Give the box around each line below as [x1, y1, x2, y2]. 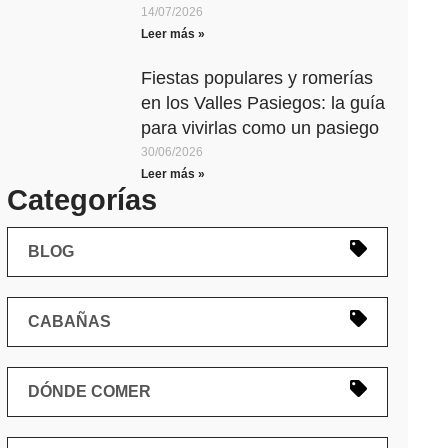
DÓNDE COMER [27, 383, 151, 400]
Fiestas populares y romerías [141, 68, 374, 88]
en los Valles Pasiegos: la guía [141, 93, 386, 113]
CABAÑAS [27, 313, 111, 330]
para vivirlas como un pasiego [141, 118, 380, 138]
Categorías [6, 184, 157, 216]
